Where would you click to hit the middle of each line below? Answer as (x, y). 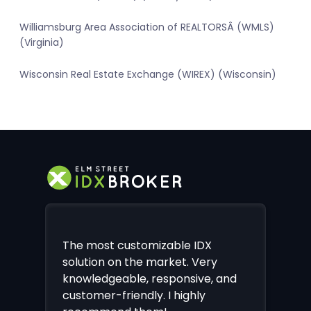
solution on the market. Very (140, 262)
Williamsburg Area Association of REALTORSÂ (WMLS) (147, 27)
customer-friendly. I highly (134, 295)
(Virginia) (42, 43)
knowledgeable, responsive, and (150, 278)
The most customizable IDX (137, 245)
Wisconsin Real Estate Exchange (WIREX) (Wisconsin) (148, 75)
